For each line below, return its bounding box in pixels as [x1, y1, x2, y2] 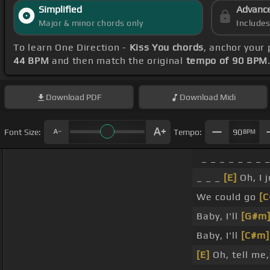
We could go [196, 191, 259, 203]
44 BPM [13, 55, 49, 67]
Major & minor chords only [38, 18, 143, 28]
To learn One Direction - [13, 42, 130, 54]
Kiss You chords [129, 42, 204, 54]
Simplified [38, 4, 82, 16]
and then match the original [49, 55, 186, 67]
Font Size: [4, 127, 41, 137]
